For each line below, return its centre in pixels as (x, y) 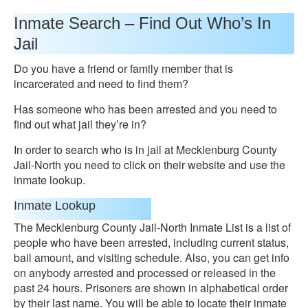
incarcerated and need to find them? (101, 84)
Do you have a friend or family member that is (123, 68)
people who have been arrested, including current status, (151, 242)
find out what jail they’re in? (80, 124)
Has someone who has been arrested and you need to (145, 109)
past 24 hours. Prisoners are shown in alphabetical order (151, 288)
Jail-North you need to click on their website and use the (150, 165)
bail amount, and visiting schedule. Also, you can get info (152, 257)
